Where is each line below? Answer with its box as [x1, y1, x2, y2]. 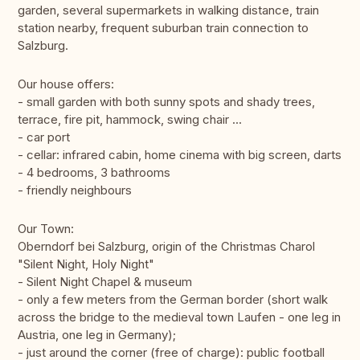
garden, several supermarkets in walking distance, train [18, 2, 319, 18]
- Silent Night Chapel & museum [18, 274, 192, 290]
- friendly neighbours [18, 182, 132, 198]
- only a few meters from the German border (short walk [18, 292, 328, 308]
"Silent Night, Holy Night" [18, 256, 154, 272]
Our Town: [18, 221, 74, 237]
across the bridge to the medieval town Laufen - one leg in [18, 309, 341, 325]
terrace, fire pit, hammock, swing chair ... [18, 112, 242, 128]
